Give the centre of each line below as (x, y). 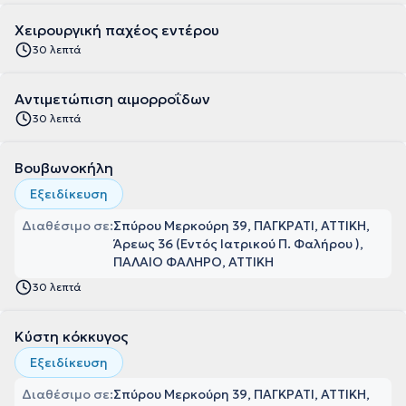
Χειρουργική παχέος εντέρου (117, 30)
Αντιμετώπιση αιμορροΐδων (112, 99)
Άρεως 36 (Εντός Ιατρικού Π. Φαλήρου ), (238, 244)
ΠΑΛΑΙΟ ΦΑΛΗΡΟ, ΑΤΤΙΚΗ (193, 262)
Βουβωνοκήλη (64, 168)
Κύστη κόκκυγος (71, 336)
